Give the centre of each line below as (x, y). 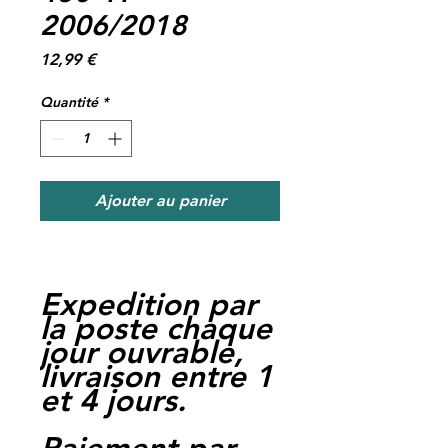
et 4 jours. (113, 400)
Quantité (69, 101)
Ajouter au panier (160, 200)
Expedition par (148, 304)
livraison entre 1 (156, 376)
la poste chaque (156, 328)
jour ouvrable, (141, 352)
